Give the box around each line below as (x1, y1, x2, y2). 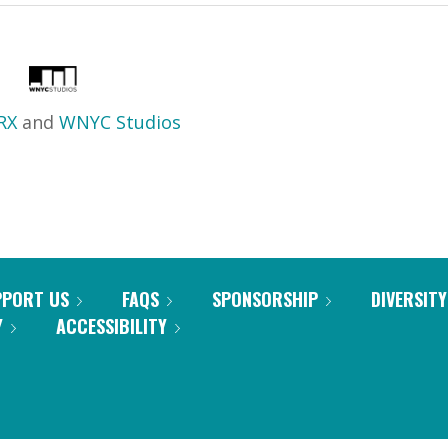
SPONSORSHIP (212, 286, 318, 312)
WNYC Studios (59, 110, 181, 134)
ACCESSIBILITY (56, 313, 167, 339)
